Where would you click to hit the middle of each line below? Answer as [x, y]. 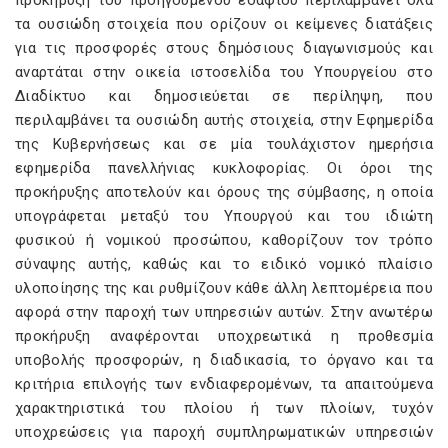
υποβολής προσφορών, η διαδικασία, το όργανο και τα [224, 360]
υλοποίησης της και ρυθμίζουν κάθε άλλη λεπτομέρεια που [224, 288]
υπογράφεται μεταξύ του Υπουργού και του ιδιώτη [224, 216]
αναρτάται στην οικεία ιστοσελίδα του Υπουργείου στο [224, 72]
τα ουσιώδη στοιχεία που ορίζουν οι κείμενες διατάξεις [224, 24]
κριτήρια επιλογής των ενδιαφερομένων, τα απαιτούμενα [224, 384]
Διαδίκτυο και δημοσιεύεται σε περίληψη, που [224, 96]
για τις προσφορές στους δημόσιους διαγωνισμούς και [224, 48]
